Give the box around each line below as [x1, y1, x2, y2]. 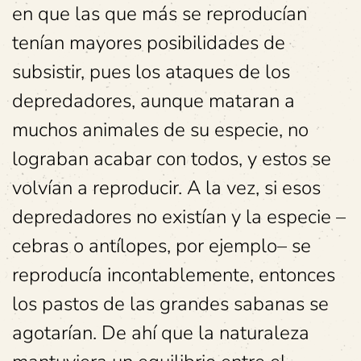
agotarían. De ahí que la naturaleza [12, 320, 309, 346]
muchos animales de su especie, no [12, 117, 309, 143]
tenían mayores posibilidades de [12, 30, 285, 56]
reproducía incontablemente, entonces [12, 262, 335, 288]
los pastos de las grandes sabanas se [12, 291, 329, 317]
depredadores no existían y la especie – [12, 204, 346, 230]
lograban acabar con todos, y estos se [12, 146, 331, 172]
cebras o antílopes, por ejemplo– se [12, 233, 311, 259]
